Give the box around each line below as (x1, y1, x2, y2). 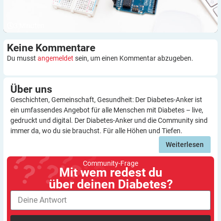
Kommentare (36, 41, 95, 54)
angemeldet (37, 54, 74, 62)
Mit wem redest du (59, 165, 162, 180)
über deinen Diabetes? (48, 177, 173, 191)
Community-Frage (83, 159, 138, 167)
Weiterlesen (166, 141, 204, 149)
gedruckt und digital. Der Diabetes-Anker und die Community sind (10, 116, 208, 124)
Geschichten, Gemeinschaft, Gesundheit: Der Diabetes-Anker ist (10, 95, 202, 104)
